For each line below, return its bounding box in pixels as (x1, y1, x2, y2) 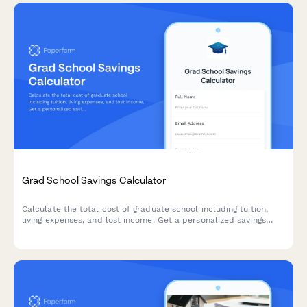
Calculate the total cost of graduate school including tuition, (22, 204, 268, 214)
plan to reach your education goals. (22, 225, 166, 236)
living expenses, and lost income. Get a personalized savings (22, 214, 266, 225)
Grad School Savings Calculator (22, 174, 167, 186)
